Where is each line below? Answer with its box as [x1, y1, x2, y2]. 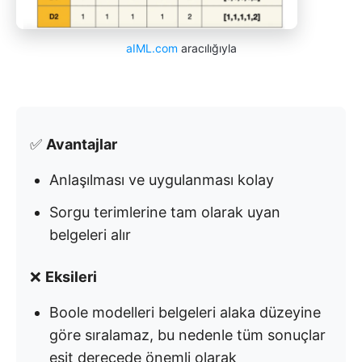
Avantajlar [46, 136, 117, 154]
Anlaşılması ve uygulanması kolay [49, 171, 274, 189]
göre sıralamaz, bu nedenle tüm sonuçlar [49, 326, 326, 344]
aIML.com [125, 41, 178, 56]
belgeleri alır [49, 226, 131, 244]
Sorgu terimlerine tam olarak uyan [49, 204, 280, 221]
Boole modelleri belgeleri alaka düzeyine [49, 304, 321, 322]
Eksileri [45, 268, 97, 286]
